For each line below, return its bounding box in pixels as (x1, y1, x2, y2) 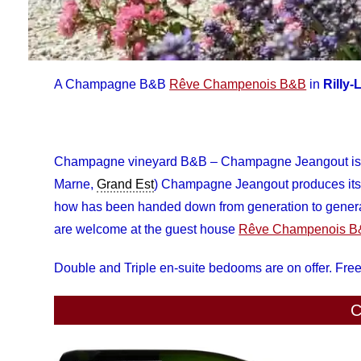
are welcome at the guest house (54, 222, 239, 237)
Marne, (54, 177, 98, 192)
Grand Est (97, 177, 155, 192)
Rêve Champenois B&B (169, 77, 307, 92)
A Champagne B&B (54, 77, 170, 92)
